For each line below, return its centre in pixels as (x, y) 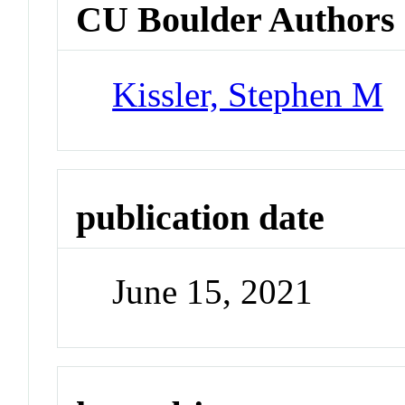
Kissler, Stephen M (248, 94)
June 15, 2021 (213, 292)
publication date (201, 217)
